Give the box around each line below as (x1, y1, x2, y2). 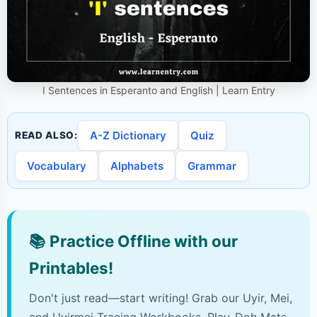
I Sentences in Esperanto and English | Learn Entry (42, 84, 275, 97)
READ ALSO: (15, 129, 78, 142)
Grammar (188, 159, 236, 173)
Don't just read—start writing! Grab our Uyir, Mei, (29, 291, 292, 306)
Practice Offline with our (46, 231, 238, 251)
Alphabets (110, 159, 163, 173)
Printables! (29, 258, 113, 278)
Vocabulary (27, 159, 86, 173)
